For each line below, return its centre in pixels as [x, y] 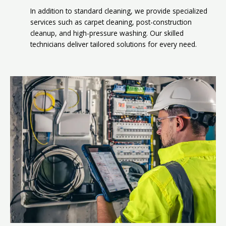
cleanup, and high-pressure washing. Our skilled [107, 33]
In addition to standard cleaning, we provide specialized [119, 11]
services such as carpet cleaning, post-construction [111, 22]
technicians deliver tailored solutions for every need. [114, 44]
